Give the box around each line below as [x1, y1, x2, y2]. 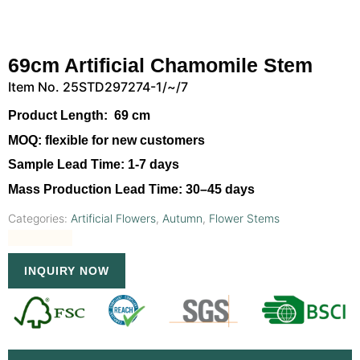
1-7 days [125, 157, 179, 172]
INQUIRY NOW [24, 264, 109, 277]
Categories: [8, 211, 71, 225]
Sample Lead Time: [8, 157, 125, 172]
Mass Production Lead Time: [8, 182, 182, 196]
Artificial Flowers [71, 211, 156, 225]
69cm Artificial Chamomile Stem [8, 54, 313, 76]
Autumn [162, 211, 202, 225]
